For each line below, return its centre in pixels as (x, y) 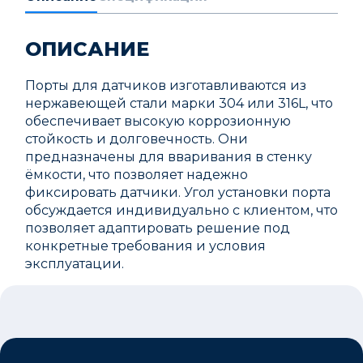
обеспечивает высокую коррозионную (158, 121)
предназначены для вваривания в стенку (169, 157)
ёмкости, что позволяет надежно (137, 175)
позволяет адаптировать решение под (158, 228)
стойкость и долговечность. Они (137, 139)
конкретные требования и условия (145, 246)
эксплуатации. (75, 264)
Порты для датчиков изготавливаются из (166, 85)
